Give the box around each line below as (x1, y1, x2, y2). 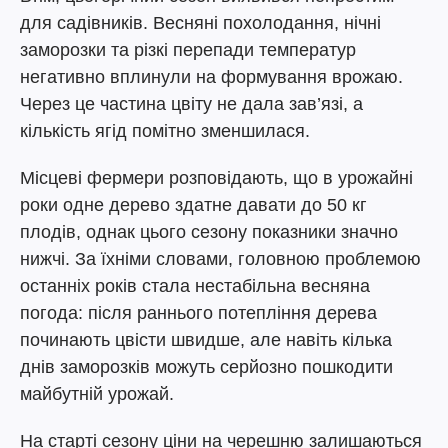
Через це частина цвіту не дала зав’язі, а (20, 94, 363, 114)
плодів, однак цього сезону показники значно (20, 222, 398, 242)
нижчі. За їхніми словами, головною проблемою (20, 249, 421, 269)
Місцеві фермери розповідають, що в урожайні (20, 168, 413, 188)
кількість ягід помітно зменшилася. (20, 121, 310, 141)
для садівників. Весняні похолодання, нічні (20, 13, 381, 33)
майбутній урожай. (20, 384, 174, 404)
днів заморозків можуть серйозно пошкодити (20, 357, 393, 377)
